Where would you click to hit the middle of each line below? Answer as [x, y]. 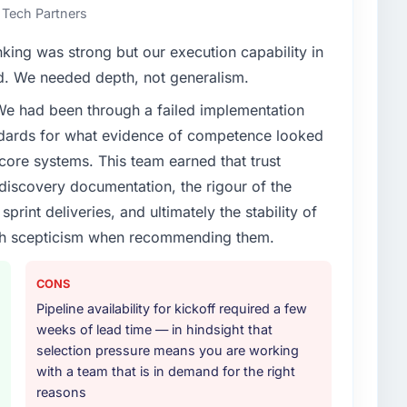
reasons [61, 392]
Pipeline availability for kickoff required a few [172, 308]
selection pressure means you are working [168, 350]
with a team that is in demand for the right [166, 371]
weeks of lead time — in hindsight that [154, 329]
